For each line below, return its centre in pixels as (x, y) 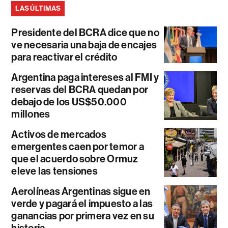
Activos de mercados (59, 134)
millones (31, 114)
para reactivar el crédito (64, 57)
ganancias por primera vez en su (83, 216)
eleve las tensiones (54, 171)
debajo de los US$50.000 (69, 102)
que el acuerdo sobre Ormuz (75, 159)
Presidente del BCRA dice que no (85, 33)
